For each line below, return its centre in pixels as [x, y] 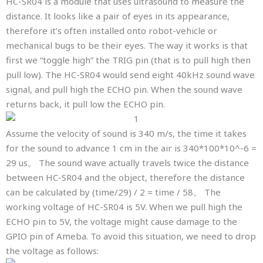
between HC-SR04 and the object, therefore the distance [125, 178]
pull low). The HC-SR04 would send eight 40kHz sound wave [130, 75]
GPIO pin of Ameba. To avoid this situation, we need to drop [131, 236]
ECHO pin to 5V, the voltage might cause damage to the [122, 222]
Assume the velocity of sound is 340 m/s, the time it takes [126, 134]
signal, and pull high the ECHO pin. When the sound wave [124, 90]
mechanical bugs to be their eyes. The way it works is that [127, 45]
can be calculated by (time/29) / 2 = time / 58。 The [113, 192]
